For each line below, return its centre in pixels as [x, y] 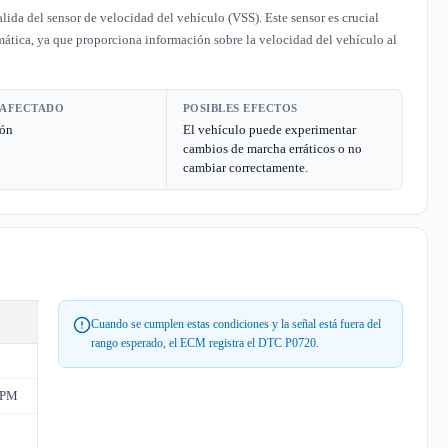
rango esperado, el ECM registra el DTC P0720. [205, 343]
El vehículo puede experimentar [269, 129]
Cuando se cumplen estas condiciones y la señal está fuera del [236, 324]
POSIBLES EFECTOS [240, 108]
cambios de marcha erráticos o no [272, 148]
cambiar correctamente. [245, 167]
